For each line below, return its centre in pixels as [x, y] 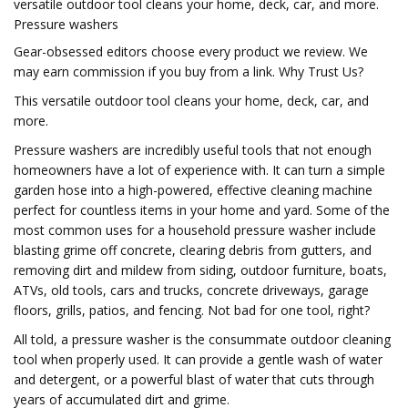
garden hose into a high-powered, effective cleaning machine [193, 190]
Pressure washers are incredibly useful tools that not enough [193, 150]
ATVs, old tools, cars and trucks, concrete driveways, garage [191, 290]
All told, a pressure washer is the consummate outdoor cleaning [202, 339]
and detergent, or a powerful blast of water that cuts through [194, 379]
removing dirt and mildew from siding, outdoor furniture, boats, [200, 270]
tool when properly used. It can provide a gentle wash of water [198, 359]
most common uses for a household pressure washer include [195, 230]
